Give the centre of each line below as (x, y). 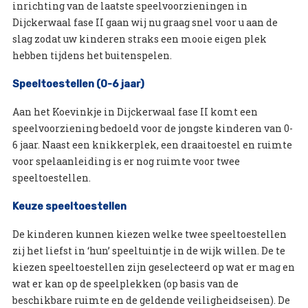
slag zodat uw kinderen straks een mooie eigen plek (139, 38)
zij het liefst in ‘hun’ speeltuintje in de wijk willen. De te (148, 250)
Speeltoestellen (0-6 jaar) (78, 84)
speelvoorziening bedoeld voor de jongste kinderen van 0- (152, 128)
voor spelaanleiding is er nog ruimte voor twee (126, 161)
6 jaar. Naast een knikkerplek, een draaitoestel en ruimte (152, 144)
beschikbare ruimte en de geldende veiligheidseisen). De (151, 300)
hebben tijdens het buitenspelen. (92, 55)
